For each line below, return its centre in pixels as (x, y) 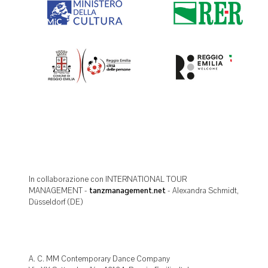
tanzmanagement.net (127, 191)
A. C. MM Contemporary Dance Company (99, 259)
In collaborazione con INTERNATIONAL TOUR (108, 179)
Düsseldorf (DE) (56, 202)
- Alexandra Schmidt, (202, 191)
